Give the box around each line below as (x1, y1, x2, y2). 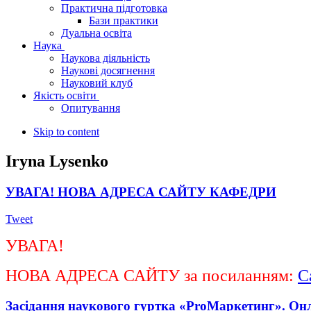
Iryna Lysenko (6, 152, 108, 171)
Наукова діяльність (61, 52, 150, 65)
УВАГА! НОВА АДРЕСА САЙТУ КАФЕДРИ (6, 185, 276, 200)
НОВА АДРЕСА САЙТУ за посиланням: (6, 266, 298, 285)
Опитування (61, 102, 120, 115)
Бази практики (89, 15, 158, 27)
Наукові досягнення (61, 65, 155, 77)
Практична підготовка (61, 2, 167, 15)
